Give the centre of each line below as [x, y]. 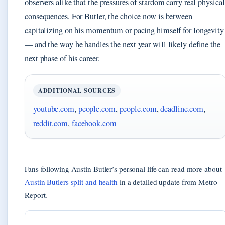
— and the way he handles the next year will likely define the [123, 44]
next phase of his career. [62, 58]
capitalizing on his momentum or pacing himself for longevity [124, 30]
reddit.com [51, 123]
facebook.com [94, 123]
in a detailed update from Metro [167, 182]
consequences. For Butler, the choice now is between [108, 16]
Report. [36, 195]
